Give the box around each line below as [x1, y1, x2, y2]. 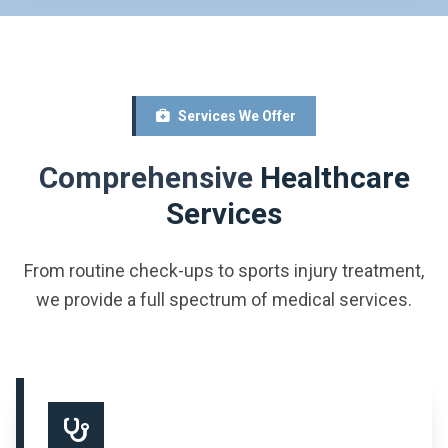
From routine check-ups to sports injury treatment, [24, 260, 424, 282]
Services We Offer [178, 108, 296, 125]
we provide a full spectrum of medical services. [36, 289, 412, 311]
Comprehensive [38, 160, 260, 196]
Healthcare [259, 160, 410, 196]
